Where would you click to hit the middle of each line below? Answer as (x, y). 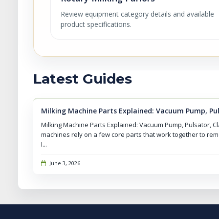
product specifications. (96, 24)
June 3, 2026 (64, 163)
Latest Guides (83, 79)
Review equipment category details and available (137, 14)
